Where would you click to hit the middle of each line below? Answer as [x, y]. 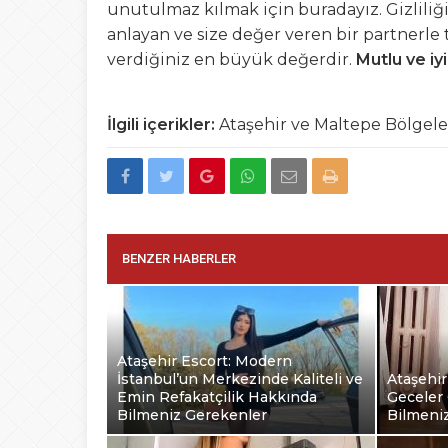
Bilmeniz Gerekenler [192, 415]
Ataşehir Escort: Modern [204, 361]
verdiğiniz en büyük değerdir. [231, 59]
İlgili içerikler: [161, 124]
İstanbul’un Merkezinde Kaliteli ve [240, 379]
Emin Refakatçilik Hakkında [217, 397]
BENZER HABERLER [179, 258]
